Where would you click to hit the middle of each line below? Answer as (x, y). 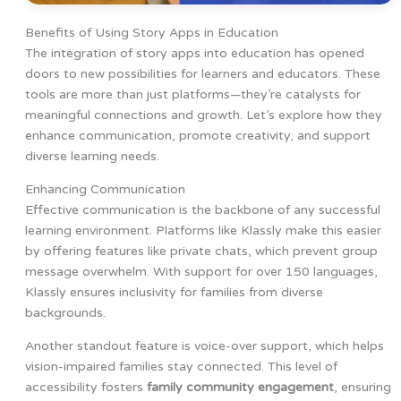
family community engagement (240, 388)
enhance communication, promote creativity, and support (197, 136)
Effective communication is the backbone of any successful (202, 210)
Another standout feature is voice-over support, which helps (204, 346)
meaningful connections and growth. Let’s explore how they (203, 115)
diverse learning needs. (92, 157)
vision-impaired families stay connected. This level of (181, 367)
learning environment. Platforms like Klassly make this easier (203, 231)
